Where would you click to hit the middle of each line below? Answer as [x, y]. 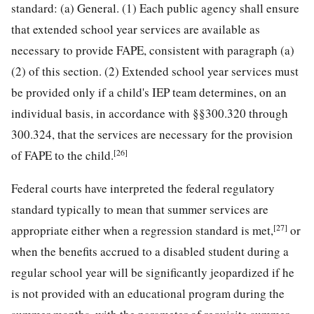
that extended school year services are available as [136, 29]
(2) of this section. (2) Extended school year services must [155, 71]
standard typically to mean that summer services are [140, 209]
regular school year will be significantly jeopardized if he [153, 272]
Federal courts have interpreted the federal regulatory [143, 188]
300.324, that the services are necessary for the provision [152, 134]
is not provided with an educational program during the [148, 293]
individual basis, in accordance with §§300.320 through [150, 113]
